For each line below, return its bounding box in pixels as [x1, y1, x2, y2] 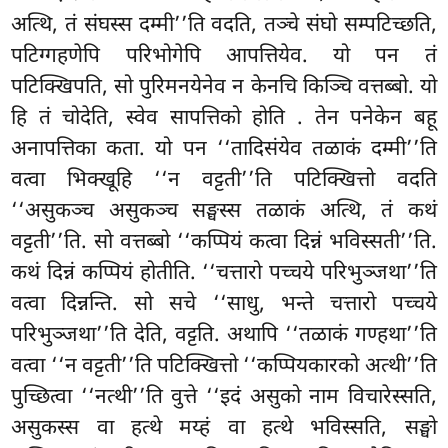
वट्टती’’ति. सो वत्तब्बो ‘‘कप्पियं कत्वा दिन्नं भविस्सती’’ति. [11, 229, 437, 258]
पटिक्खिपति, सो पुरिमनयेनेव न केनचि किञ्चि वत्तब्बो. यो [11, 74, 437, 103]
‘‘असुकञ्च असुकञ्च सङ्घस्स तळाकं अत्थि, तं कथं [11, 198, 437, 227]
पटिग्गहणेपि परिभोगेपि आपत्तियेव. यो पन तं [11, 43, 437, 72]
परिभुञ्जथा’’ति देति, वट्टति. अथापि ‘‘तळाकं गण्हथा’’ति [11, 322, 437, 351]
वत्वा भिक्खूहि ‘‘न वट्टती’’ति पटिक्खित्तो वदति [11, 167, 437, 196]
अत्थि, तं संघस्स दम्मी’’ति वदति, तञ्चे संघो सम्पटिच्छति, [11, 12, 437, 41]
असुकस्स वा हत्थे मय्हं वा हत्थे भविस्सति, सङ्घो [11, 415, 437, 444]
